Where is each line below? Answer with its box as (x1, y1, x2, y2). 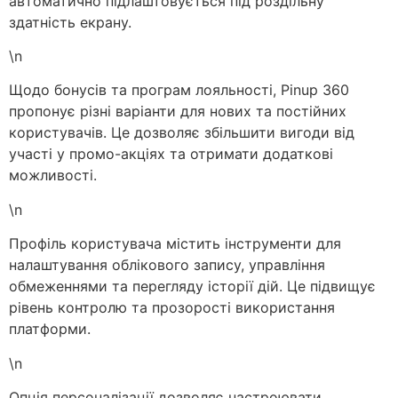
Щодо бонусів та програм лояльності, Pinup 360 (9, 81, 349, 99)
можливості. (9, 166, 97, 185)
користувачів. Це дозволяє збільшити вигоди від (9, 123, 354, 142)
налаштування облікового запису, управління (9, 256, 325, 275)
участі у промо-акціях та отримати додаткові (9, 145, 333, 163)
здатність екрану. (9, 12, 131, 31)
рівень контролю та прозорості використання (9, 298, 335, 317)
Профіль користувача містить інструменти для (9, 235, 341, 253)
